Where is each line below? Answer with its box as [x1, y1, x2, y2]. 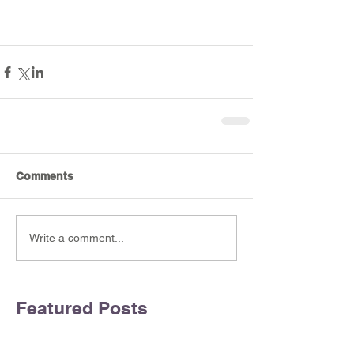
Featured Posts [16, 297, 148, 319]
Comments [16, 170, 73, 183]
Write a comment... [29, 231, 124, 244]
